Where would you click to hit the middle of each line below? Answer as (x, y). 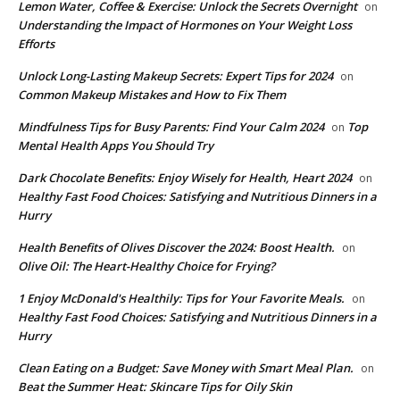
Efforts (36, 43)
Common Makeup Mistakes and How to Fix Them (152, 94)
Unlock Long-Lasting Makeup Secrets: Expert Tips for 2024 (175, 75)
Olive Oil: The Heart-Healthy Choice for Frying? (146, 266)
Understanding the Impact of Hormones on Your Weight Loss (185, 25)
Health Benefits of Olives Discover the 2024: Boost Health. (176, 247)
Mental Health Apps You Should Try (116, 145)
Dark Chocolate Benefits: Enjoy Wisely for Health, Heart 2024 (185, 177)
